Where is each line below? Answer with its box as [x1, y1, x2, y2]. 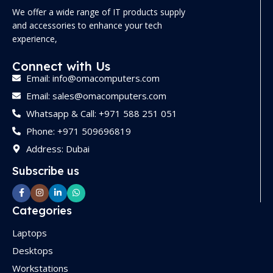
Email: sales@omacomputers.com [26, 89, 166, 102]
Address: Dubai [26, 142, 90, 155]
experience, [12, 32, 57, 44]
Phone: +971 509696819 [26, 124, 131, 137]
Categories [12, 203, 72, 218]
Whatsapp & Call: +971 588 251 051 [26, 107, 177, 119]
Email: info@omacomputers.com [26, 71, 160, 84]
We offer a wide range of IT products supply [12, 5, 185, 18]
